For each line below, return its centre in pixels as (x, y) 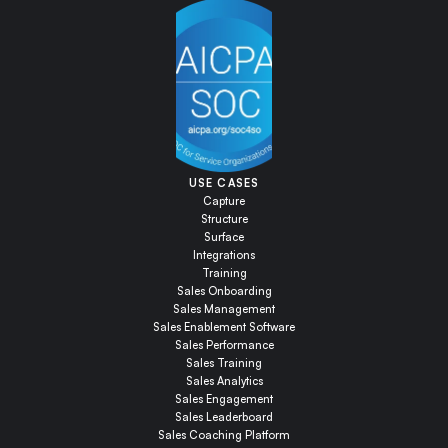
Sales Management (224, 309)
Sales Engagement (224, 399)
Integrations (224, 255)
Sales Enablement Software (224, 327)
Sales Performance (224, 345)
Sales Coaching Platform (224, 435)
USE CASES (224, 183)
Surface (224, 237)
